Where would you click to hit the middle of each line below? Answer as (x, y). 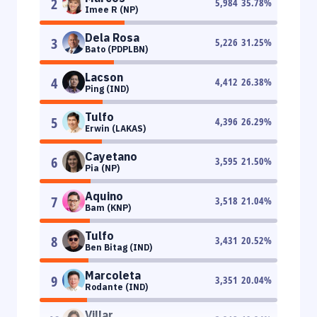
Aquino (104, 196)
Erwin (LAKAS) (115, 128)
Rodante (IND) (116, 287)
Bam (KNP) (108, 207)
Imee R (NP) (111, 9)
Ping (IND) (107, 88)
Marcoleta (113, 275)
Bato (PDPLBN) (116, 49)
